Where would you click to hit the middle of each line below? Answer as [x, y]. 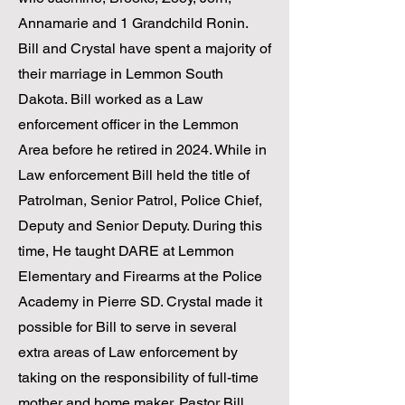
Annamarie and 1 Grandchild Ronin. [133, 23]
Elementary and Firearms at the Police [140, 276]
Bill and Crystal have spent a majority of [145, 48]
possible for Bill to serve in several [127, 327]
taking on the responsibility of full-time [138, 377]
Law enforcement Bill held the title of [134, 175]
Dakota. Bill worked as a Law [111, 99]
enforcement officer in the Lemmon [128, 124]
